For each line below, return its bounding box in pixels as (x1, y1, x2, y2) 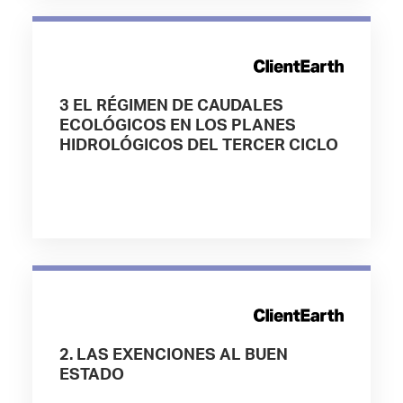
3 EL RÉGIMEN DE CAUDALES (58, 98, 283, 114)
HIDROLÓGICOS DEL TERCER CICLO (58, 138, 338, 154)
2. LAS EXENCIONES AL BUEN (58, 347, 288, 363)
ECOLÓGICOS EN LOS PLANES (58, 118, 296, 134)
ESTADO (58, 367, 124, 383)
